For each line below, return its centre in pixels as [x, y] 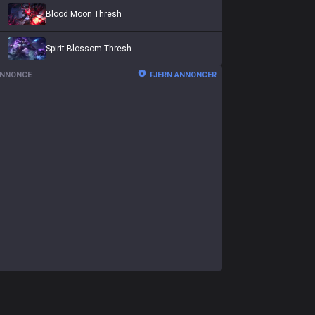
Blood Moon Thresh [84, 14]
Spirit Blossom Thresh [89, 49]
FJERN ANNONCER [183, 75]
